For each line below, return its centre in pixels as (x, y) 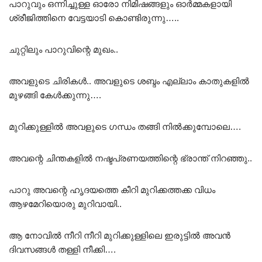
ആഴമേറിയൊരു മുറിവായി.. (65, 204)
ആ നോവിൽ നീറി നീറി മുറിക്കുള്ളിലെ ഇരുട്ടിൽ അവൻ (120, 235)
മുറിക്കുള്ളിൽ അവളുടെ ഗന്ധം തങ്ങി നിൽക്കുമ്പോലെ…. (125, 126)
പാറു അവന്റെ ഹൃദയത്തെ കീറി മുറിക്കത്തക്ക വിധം (112, 189)
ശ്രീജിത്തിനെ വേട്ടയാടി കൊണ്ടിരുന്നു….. (94, 18)
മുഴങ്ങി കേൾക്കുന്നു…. (55, 95)
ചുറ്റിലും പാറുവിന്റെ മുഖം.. (63, 49)
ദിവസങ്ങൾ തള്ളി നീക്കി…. (62, 249)
